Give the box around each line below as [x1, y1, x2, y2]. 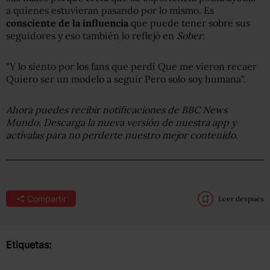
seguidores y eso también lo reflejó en [6, 30, 177, 42]
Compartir [27, 193, 66, 204]
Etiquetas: [6, 239, 51, 251]
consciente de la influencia [6, 17, 128, 30]
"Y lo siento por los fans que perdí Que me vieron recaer [6, 60, 257, 73]
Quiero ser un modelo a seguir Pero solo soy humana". [6, 73, 246, 86]
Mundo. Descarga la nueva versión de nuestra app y [6, 116, 236, 129]
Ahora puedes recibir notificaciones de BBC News [6, 104, 227, 116]
